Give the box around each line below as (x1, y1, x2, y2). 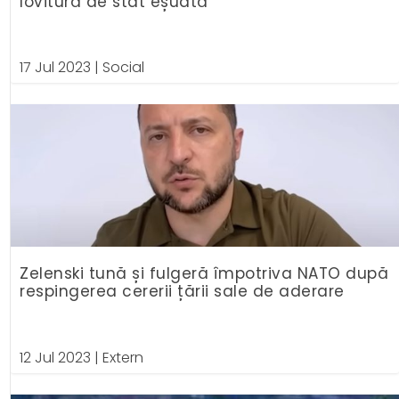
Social (102, 57, 145, 78)
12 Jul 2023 (20, 347, 92, 369)
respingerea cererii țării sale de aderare (20, 281, 345, 303)
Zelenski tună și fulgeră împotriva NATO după (20, 263, 389, 285)
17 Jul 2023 (20, 57, 92, 78)
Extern (102, 347, 144, 369)
